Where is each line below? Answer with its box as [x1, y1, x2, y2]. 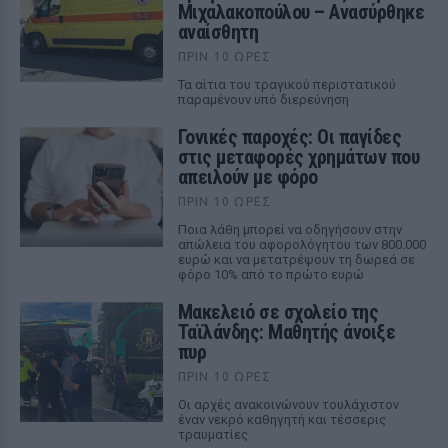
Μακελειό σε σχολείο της [177, 300, 379, 324]
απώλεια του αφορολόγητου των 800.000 [177, 237, 426, 252]
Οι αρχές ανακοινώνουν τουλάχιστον [177, 397, 399, 412]
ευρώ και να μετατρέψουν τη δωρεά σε [177, 252, 415, 267]
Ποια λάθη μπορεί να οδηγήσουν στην [177, 222, 402, 237]
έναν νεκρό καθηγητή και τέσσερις [177, 412, 386, 427]
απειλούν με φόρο [177, 165, 318, 189]
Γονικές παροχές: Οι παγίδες [177, 125, 402, 149]
